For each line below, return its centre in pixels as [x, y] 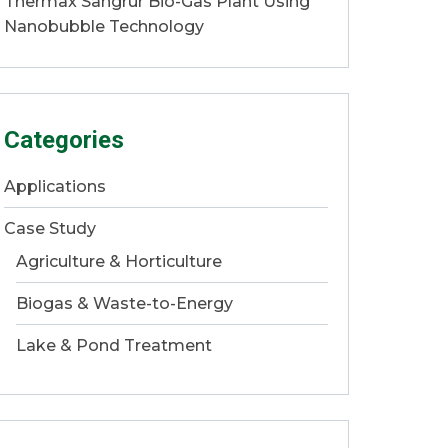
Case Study [50, 228]
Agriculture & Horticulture [119, 261]
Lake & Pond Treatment [114, 345]
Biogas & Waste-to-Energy [124, 303]
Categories [64, 140]
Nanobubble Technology [104, 26]
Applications [55, 186]
